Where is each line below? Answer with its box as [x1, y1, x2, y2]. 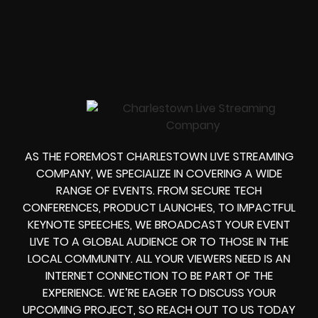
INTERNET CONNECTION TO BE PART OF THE [45, 268, 273, 285]
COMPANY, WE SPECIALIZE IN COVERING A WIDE [35, 165, 283, 182]
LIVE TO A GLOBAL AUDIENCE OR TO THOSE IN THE [29, 234, 289, 251]
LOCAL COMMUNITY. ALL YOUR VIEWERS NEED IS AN [28, 251, 290, 268]
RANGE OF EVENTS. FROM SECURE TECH [56, 182, 262, 199]
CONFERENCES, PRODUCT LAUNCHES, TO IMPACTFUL [23, 199, 295, 216]
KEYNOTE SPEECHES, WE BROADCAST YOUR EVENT [28, 216, 290, 234]
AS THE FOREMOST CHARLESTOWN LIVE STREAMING [24, 148, 294, 165]
